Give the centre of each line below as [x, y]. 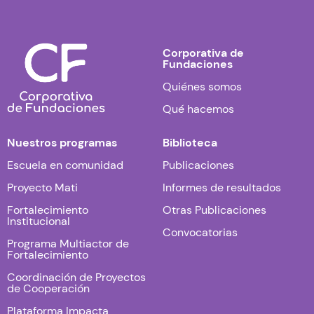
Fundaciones [198, 64]
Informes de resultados [222, 187]
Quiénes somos [202, 86]
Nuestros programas [62, 142]
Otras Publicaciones [214, 210]
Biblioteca [190, 142]
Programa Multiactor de [68, 243]
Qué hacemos [198, 109]
